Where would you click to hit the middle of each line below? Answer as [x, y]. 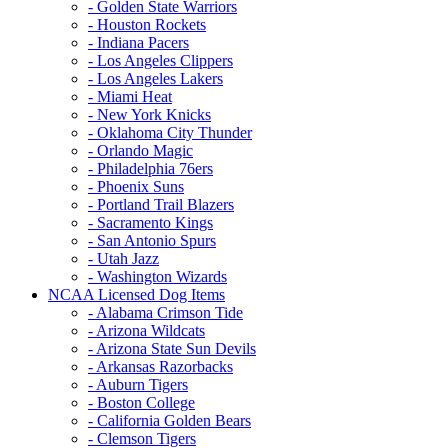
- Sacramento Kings [150, 222]
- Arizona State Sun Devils [172, 348]
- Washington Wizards [157, 276]
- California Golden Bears [169, 420]
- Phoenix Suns [136, 186]
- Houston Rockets [147, 24]
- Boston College [141, 402]
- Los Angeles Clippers [160, 60]
